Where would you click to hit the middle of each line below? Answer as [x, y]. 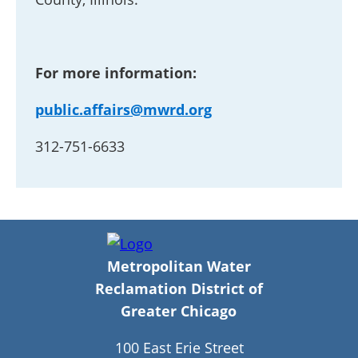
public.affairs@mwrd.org [123, 110]
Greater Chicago [179, 311]
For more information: [116, 73]
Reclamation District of [179, 289]
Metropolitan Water [179, 267]
